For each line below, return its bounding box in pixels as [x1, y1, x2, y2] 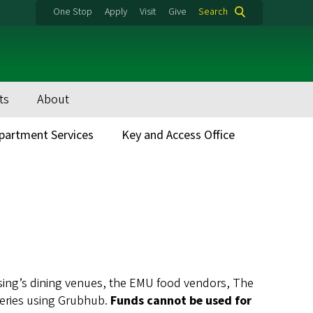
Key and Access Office [122, 126, 235, 144]
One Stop [53, 5, 92, 19]
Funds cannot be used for [110, 291, 252, 310]
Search [198, 5, 228, 19]
